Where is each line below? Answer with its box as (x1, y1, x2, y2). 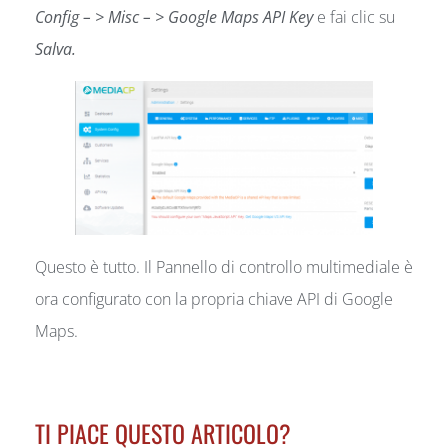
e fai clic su (313, 5, 395, 28)
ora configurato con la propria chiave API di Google (35, 287, 393, 310)
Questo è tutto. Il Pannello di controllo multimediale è (35, 255, 413, 278)
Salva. (35, 37, 76, 60)
